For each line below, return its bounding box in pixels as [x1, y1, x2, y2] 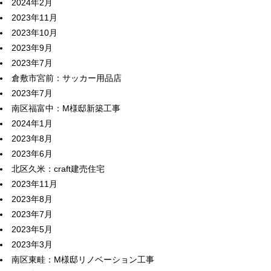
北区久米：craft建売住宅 [11, 164, 105, 174]
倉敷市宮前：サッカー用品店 [11, 73, 122, 83]
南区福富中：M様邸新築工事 [11, 103, 120, 113]
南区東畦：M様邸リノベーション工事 [11, 255, 154, 264]
